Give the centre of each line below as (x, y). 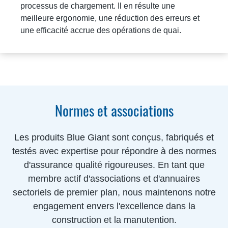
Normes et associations (114, 110)
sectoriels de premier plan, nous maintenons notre (114, 192)
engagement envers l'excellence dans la (114, 206)
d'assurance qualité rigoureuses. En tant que (114, 165)
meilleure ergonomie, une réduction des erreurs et (110, 18)
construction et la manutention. (114, 220)
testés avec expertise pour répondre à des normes (114, 151)
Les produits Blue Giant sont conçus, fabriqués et (114, 137)
